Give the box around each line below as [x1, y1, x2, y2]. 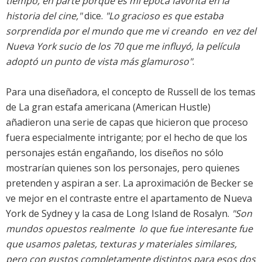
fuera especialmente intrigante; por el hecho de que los [6, 131, 247, 144]
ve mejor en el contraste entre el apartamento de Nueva [6, 192, 252, 205]
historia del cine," [6, 9, 82, 23]
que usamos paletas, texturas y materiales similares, [6, 237, 237, 251]
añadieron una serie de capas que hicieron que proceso [6, 116, 248, 129]
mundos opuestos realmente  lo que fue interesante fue [6, 222, 253, 236]
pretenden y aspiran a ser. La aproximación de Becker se [6, 177, 253, 190]
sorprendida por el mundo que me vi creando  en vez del [6, 25, 256, 38]
